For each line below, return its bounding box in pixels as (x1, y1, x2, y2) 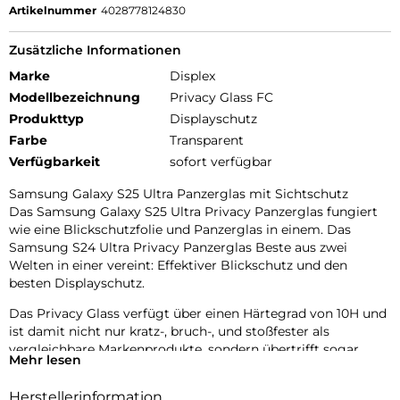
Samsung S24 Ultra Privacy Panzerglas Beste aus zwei (9, 238, 347, 255)
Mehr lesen (9, 351, 81, 368)
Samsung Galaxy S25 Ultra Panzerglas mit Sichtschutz (9, 185, 348, 202)
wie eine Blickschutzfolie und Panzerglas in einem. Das (9, 221, 351, 237)
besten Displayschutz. (9, 274, 145, 291)
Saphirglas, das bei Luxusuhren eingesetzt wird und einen (9, 358, 366, 375)
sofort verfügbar (170, 153, 272, 170)
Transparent (170, 131, 244, 148)
